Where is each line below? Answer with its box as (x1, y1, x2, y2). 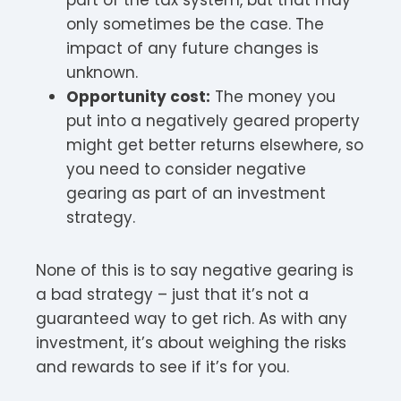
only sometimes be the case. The (66, 13, 324, 35)
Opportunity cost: (66, 85, 210, 107)
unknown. (66, 61, 138, 83)
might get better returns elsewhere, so (66, 133, 363, 156)
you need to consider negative (66, 158, 306, 180)
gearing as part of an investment (66, 182, 326, 204)
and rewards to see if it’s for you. (36, 355, 289, 378)
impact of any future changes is (66, 37, 319, 59)
